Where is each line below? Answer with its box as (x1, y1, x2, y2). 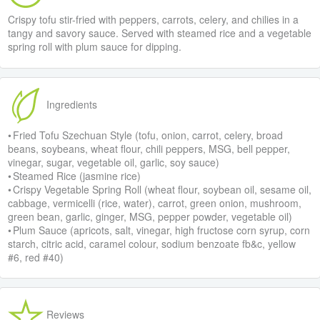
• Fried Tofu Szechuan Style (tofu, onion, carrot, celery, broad (8, 127, 284, 142)
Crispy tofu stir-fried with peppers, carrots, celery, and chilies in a (8, 12, 299, 27)
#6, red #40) (8, 249, 64, 264)
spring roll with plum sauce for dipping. (8, 39, 182, 54)
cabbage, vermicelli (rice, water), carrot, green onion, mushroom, (8, 195, 302, 210)
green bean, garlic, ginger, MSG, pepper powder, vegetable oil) (8, 209, 293, 224)
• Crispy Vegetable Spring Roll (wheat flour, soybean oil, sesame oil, (8, 181, 312, 196)
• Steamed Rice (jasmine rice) (8, 168, 141, 183)
